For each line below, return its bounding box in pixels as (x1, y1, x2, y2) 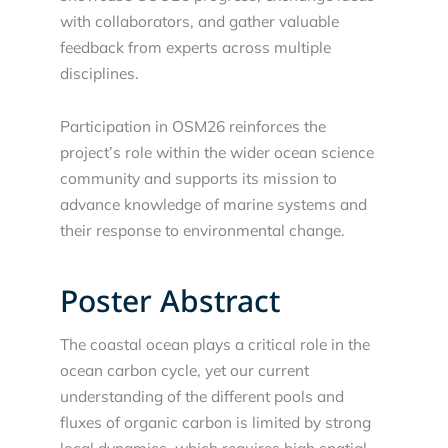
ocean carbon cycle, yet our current (60, 360, 309, 381)
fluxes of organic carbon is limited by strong (60, 412, 371, 433)
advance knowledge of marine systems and (60, 193, 367, 214)
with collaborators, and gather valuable (60, 10, 339, 31)
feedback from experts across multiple (60, 36, 331, 57)
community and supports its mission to (60, 167, 337, 188)
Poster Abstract (60, 280, 280, 322)
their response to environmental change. (60, 219, 345, 240)
